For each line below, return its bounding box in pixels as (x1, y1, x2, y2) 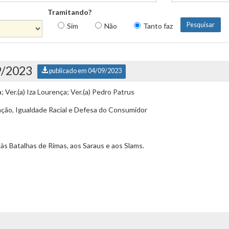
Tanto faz (143, 21, 173, 31)
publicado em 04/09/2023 (48, 67, 122, 75)
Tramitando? (48, 8, 91, 16)
